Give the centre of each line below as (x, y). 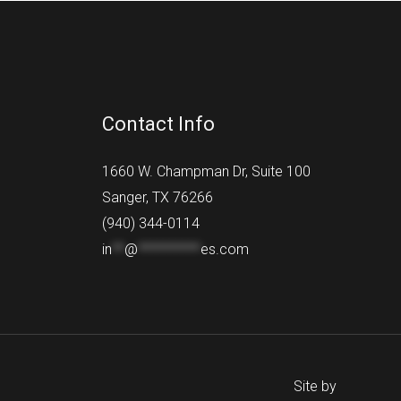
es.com (224, 250)
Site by (315, 387)
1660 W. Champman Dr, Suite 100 (206, 172)
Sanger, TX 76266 (157, 198)
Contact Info (158, 124)
